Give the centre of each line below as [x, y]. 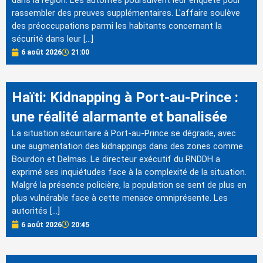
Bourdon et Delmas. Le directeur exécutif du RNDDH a [116, 159]
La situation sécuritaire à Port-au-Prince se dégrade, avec [124, 134]
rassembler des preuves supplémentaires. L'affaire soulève [126, 13]
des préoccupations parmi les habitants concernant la [117, 26]
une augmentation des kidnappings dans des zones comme [127, 146]
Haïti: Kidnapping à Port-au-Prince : [125, 98]
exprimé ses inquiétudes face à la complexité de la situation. [129, 172]
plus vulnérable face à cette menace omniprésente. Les [120, 198]
